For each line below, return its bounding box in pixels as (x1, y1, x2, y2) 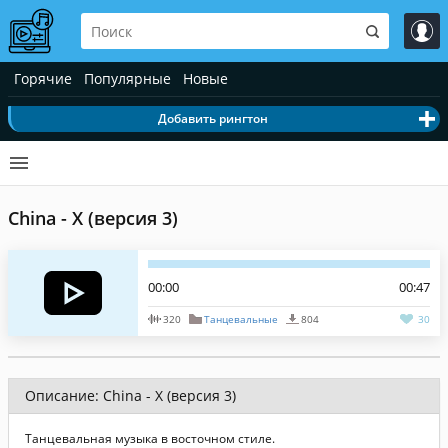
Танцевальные (203, 312, 278, 326)
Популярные (84, 69, 171, 88)
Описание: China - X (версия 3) (25, 386, 236, 405)
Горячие (14, 69, 72, 88)
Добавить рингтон (157, 110, 268, 127)
